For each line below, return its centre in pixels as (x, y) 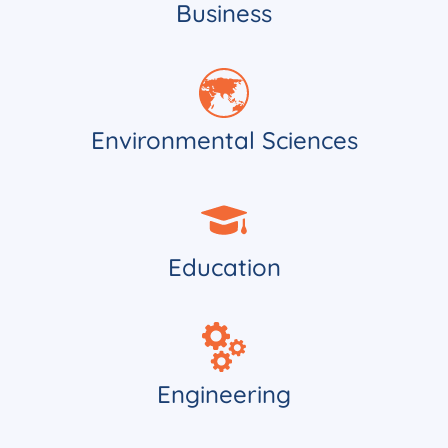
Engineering (224, 393)
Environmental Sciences (224, 139)
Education (224, 266)
